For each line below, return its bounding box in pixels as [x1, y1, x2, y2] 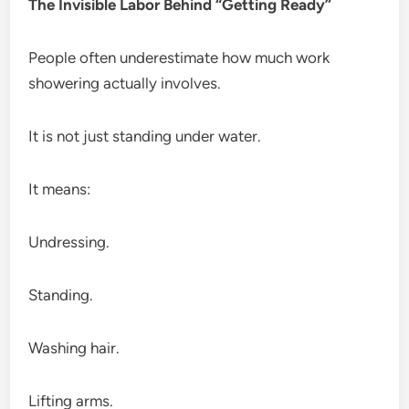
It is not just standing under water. [28, 126, 262, 145]
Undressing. [28, 232, 110, 251]
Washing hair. [28, 338, 121, 357]
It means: [28, 179, 91, 198]
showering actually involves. [28, 73, 222, 92]
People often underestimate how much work [28, 47, 330, 67]
